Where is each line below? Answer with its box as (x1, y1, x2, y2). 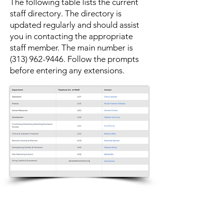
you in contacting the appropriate (10, 31, 133, 41)
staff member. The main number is (10, 43, 133, 53)
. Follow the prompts (63, 54, 139, 64)
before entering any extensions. (10, 65, 124, 75)
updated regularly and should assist (10, 20, 139, 30)
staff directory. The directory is (10, 8, 121, 18)
